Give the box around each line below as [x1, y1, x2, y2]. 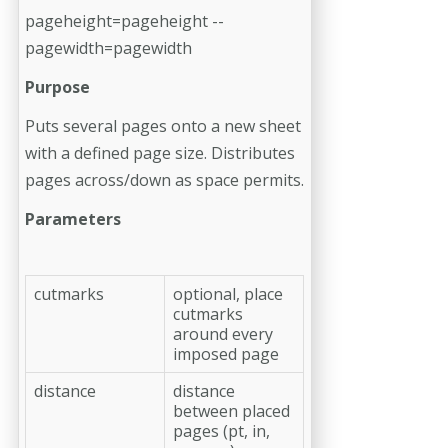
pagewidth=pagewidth [25, 36, 192, 59]
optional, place [173, 282, 283, 305]
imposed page [173, 342, 279, 365]
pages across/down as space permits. [25, 168, 304, 191]
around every [173, 322, 273, 345]
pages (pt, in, [173, 419, 270, 442]
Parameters [25, 207, 121, 230]
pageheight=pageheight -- [25, 9, 224, 32]
